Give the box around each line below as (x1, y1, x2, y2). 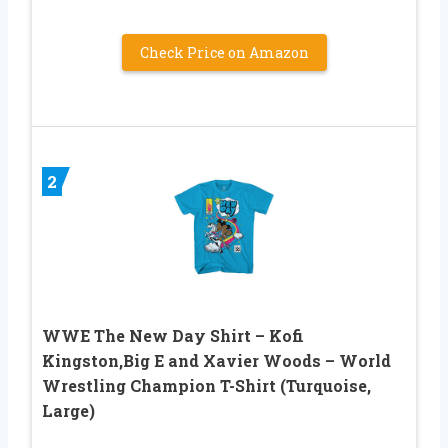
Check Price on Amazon (139, 43, 309, 63)
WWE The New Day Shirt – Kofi (42, 325, 304, 347)
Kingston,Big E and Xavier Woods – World (42, 350, 391, 372)
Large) (42, 400, 95, 422)
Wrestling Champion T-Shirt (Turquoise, (42, 375, 371, 397)
